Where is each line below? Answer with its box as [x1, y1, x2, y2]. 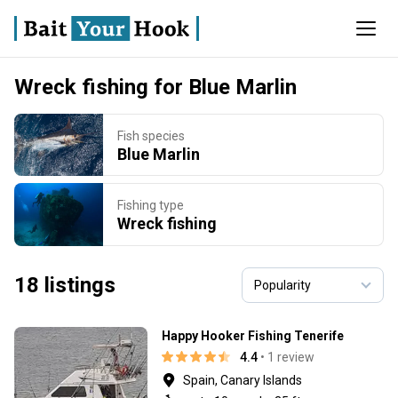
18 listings [14, 272, 115, 298]
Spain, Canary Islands [183, 372, 302, 387]
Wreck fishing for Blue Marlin [14, 75, 297, 99]
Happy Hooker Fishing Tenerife [162, 328, 344, 343]
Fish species [117, 128, 185, 143]
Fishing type [117, 197, 184, 212]
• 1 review [260, 349, 314, 364]
